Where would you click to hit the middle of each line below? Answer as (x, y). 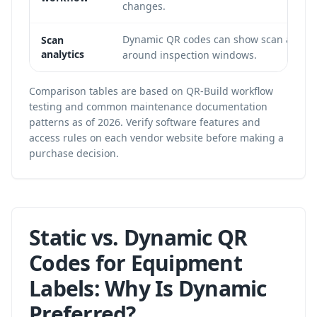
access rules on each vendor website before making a (156, 138)
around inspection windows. (190, 55)
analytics (63, 54)
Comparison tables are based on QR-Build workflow (151, 91)
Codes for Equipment (136, 263)
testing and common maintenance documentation (148, 106)
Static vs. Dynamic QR (138, 237)
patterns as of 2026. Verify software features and (145, 122)
